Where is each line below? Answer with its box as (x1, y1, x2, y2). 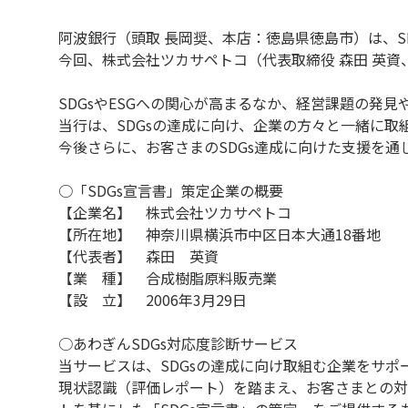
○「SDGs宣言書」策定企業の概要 (58, 179, 283, 201)
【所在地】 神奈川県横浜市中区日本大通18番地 (58, 223, 381, 245)
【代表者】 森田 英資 (58, 245, 219, 267)
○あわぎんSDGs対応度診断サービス (58, 332, 298, 354)
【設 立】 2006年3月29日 (58, 289, 247, 311)
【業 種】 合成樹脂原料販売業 (58, 267, 277, 289)
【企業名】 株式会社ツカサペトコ (58, 201, 291, 223)
